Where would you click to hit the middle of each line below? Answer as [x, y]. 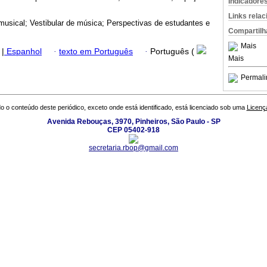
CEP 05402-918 [133, 130]
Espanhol [23, 51]
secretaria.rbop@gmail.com [133, 148]
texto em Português [96, 51]
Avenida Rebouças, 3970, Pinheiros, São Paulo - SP [133, 122]
